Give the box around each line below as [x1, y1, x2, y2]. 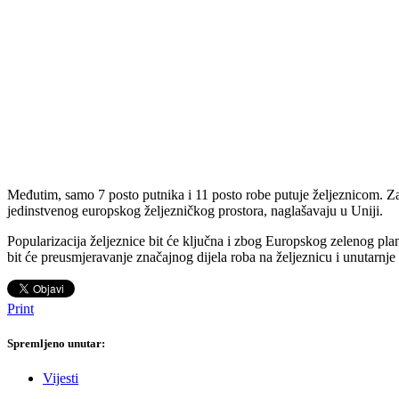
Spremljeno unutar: [7, 337, 105, 351]
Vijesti [43, 370, 78, 387]
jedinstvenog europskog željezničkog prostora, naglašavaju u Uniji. [7, 203, 383, 219]
